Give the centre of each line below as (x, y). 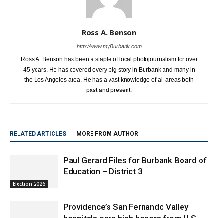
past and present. (109, 90)
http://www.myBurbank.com (109, 46)
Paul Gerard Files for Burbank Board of (135, 160)
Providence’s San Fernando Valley (126, 207)
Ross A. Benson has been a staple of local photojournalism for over (109, 59)
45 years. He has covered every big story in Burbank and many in (109, 69)
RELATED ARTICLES (38, 134)
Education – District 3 (104, 171)
